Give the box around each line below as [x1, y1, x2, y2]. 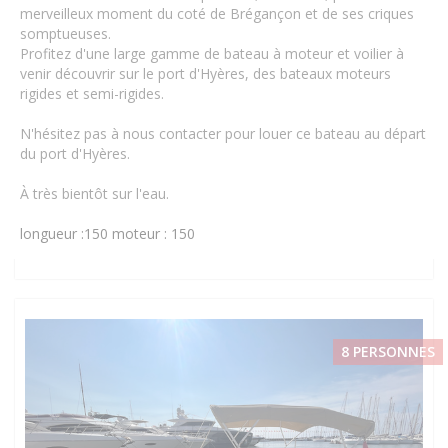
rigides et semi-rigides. [20, 83, 164, 103]
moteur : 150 [112, 223, 195, 243]
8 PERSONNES [341, 341, 435, 361]
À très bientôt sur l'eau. [20, 183, 169, 203]
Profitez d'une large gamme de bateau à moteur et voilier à [20, 43, 404, 63]
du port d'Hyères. [20, 143, 130, 163]
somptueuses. [20, 23, 111, 43]
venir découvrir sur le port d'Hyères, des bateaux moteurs [20, 63, 391, 83]
